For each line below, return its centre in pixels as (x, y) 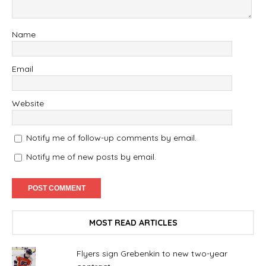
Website (28, 104)
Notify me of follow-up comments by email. (111, 138)
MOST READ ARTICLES (133, 223)
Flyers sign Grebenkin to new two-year (152, 254)
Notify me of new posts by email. (91, 157)
